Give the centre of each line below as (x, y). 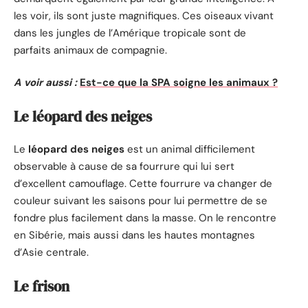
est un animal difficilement (190, 150)
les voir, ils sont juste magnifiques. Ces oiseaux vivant (144, 15)
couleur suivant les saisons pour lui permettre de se (141, 201)
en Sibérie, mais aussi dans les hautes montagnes (134, 235)
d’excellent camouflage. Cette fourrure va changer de (143, 184)
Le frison (42, 286)
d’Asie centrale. (51, 253)
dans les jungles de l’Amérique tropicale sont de (130, 33)
